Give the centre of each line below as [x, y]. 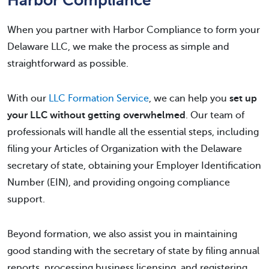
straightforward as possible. [68, 64]
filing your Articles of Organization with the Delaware [125, 149]
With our [28, 98]
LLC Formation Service [99, 98]
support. [26, 199]
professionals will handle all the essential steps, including [133, 132]
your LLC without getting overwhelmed [96, 115]
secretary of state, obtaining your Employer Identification [134, 166]
